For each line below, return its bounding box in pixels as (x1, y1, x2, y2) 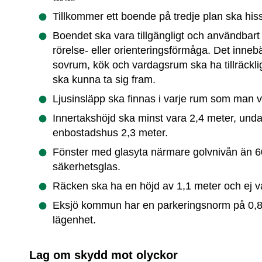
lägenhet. (53, 214, 96, 226)
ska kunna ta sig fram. (53, 74, 156, 86)
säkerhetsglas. (53, 161, 121, 173)
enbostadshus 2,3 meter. (53, 127, 168, 139)
